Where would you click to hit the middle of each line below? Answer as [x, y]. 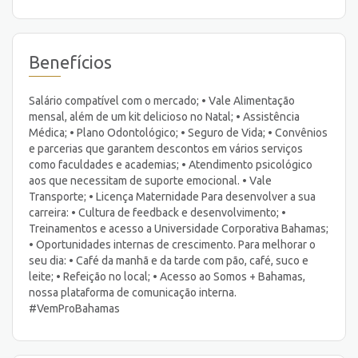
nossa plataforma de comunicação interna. [133, 292]
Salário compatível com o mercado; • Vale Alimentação [162, 100]
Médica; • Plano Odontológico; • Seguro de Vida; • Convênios [178, 132]
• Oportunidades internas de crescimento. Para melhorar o [172, 244]
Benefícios [70, 62]
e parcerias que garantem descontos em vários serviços [166, 148]
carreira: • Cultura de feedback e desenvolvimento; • [157, 212]
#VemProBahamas [74, 308]
